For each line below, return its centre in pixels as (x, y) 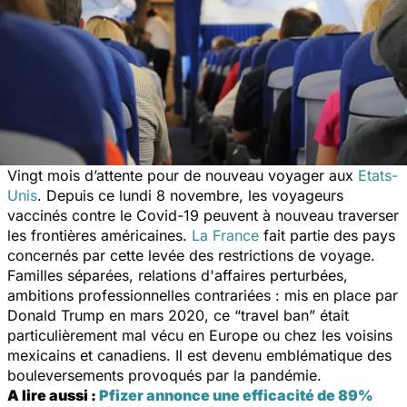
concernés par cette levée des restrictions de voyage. (191, 255)
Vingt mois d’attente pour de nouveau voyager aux (183, 175)
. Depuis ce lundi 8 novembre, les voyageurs (190, 195)
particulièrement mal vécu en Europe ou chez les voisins (200, 335)
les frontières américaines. (99, 235)
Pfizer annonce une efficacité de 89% (236, 395)
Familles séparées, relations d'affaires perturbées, (178, 275)
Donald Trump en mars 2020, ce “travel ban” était (178, 315)
